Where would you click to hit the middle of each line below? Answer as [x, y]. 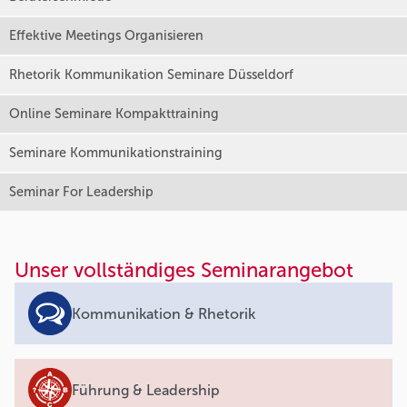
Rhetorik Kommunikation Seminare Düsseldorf [151, 75]
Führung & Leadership [146, 390]
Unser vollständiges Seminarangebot [184, 271]
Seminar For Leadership [81, 192]
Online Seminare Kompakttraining [114, 114]
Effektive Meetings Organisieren [106, 36]
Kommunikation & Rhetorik [164, 313]
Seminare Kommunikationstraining [116, 153]
